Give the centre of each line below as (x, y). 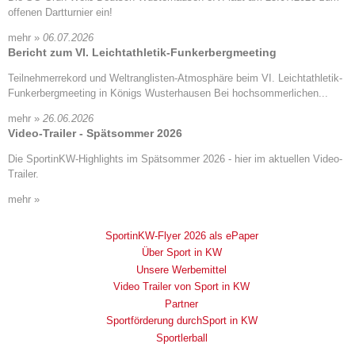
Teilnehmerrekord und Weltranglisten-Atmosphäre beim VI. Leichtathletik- (175, 78)
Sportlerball (181, 338)
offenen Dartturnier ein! (60, 12)
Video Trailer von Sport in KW (181, 287)
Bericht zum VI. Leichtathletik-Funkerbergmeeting (142, 52)
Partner (181, 303)
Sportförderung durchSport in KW (181, 321)
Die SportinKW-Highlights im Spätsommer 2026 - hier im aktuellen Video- (175, 158)
